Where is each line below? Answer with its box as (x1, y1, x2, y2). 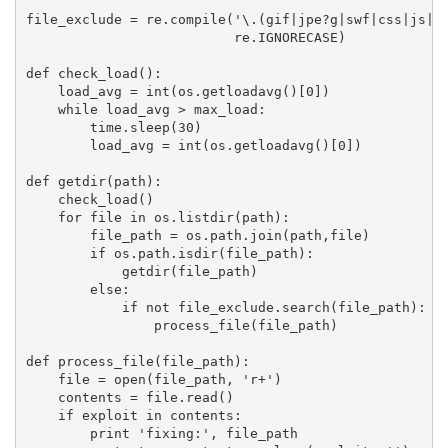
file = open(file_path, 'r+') (25, 371, 282, 387)
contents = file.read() (25, 389, 234, 405)
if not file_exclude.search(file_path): (25, 299, 426, 315)
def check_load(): (25, 65, 162, 81)
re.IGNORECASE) (25, 29, 346, 45)
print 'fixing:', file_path (25, 425, 298, 441)
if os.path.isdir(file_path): (25, 245, 314, 261)
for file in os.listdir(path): (25, 209, 290, 225)
